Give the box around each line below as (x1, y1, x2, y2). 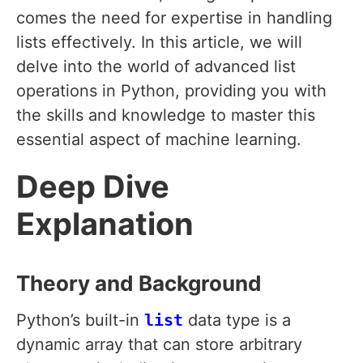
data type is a (183, 310, 291, 331)
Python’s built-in (16, 310, 144, 331)
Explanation (16, 205, 194, 243)
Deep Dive (16, 168, 169, 206)
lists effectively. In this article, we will (16, 32, 302, 53)
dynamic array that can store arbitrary (16, 335, 302, 355)
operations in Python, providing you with (16, 81, 327, 101)
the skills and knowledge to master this (16, 105, 315, 126)
